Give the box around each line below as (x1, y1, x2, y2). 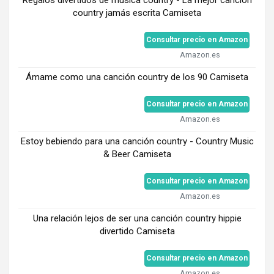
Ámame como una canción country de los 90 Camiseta (26, 71, 248, 83)
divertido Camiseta (99, 225, 175, 237)
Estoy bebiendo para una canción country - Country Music (20, 135, 254, 147)
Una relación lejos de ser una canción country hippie (32, 212, 242, 224)
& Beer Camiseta (103, 148, 171, 160)
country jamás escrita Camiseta (73, 7, 201, 18)
